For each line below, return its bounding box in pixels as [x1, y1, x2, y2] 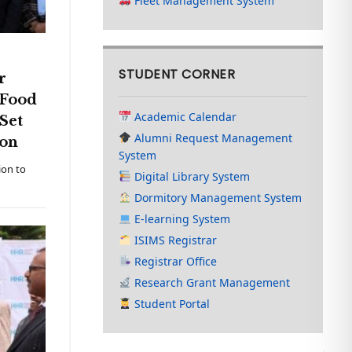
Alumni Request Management [131, 130, 293, 145]
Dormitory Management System [131, 190, 302, 205]
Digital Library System [131, 169, 251, 184]
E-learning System [131, 211, 231, 226]
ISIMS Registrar [131, 233, 218, 247]
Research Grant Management [131, 275, 291, 290]
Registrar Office [131, 254, 218, 269]
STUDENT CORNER [119, 65, 236, 83]
